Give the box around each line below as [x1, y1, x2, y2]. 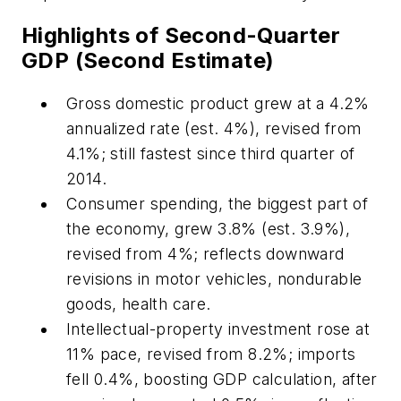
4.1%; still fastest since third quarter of [66, 143, 355, 163]
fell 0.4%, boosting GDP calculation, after [66, 369, 378, 388]
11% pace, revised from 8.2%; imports [66, 344, 356, 363]
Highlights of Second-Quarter [21, 21, 341, 48]
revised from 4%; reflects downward [66, 243, 345, 263]
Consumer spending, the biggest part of [66, 193, 369, 213]
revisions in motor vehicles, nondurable [66, 269, 363, 288]
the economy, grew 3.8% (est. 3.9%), [66, 218, 350, 238]
